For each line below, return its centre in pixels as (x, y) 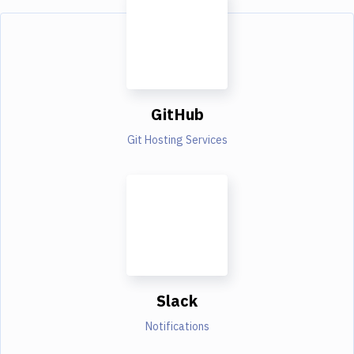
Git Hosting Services (177, 139)
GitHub (177, 114)
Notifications (177, 326)
